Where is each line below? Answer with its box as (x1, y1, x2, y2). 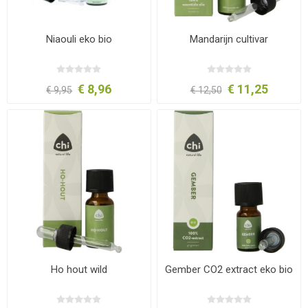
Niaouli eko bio (45, 32, 112, 45)
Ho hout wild (50, 263, 107, 276)
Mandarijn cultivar (190, 32, 269, 45)
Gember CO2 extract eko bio (165, 263, 294, 276)
